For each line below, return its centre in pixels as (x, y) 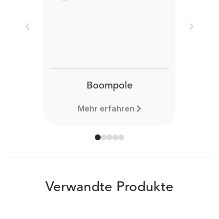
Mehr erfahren (106, 109)
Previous (43, 32)
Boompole (109, 86)
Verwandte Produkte (109, 188)
